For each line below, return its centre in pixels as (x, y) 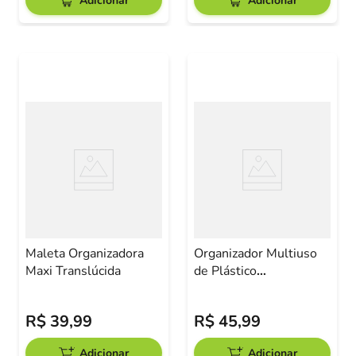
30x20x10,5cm (238, 288)
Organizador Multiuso (255, 253)
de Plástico (225, 271)
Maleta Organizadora (85, 253)
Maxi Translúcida (73, 271)
